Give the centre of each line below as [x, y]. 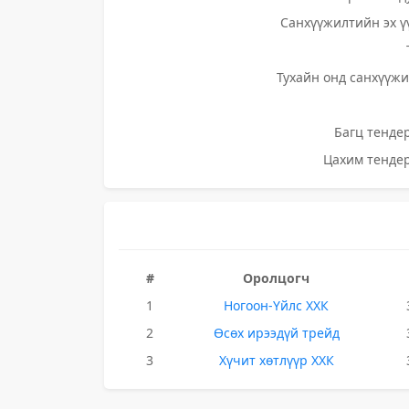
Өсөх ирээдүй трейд [276, 333]
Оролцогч [277, 278]
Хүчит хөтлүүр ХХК [276, 360]
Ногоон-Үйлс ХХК [277, 305]
